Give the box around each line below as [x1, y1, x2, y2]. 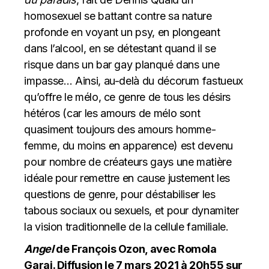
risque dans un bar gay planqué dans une [24, 58, 220, 71]
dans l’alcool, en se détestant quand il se [24, 42, 216, 55]
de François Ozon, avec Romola [53, 243, 217, 255]
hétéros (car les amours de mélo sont [24, 107, 201, 119]
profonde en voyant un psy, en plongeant [24, 26, 220, 38]
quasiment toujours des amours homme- [24, 123, 216, 136]
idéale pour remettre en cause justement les [24, 172, 230, 184]
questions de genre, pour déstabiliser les [24, 188, 216, 201]
